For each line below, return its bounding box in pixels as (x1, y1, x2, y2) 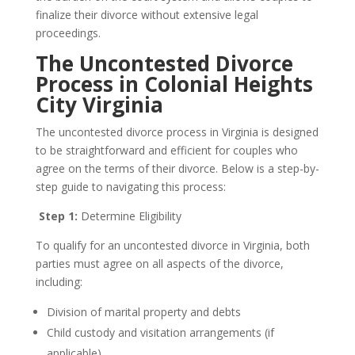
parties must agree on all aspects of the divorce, (35, 256, 284, 271)
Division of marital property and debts (46, 304, 241, 319)
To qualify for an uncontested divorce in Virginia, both (35, 238, 310, 253)
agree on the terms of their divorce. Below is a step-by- (35, 161, 319, 176)
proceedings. (35, 25, 101, 40)
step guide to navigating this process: (35, 179, 226, 194)
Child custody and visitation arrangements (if (46, 325, 274, 340)
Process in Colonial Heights (35, 70, 313, 98)
